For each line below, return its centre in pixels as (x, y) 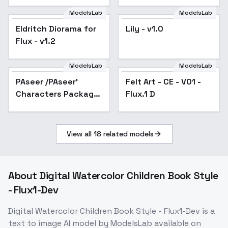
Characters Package (57, 94)
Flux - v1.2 (36, 41)
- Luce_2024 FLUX (53, 106)
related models (127, 134)
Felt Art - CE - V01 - (163, 82)
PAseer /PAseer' (47, 82)
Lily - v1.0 (145, 29)
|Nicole (139, 13)
